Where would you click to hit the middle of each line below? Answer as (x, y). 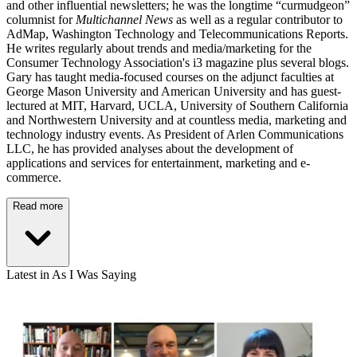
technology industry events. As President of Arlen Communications (175, 135)
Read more (38, 206)
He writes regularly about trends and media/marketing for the (159, 49)
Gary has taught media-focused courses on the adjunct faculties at (170, 77)
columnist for (41, 20)
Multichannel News (124, 20)
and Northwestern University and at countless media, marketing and (177, 120)
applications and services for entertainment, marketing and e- (158, 163)
